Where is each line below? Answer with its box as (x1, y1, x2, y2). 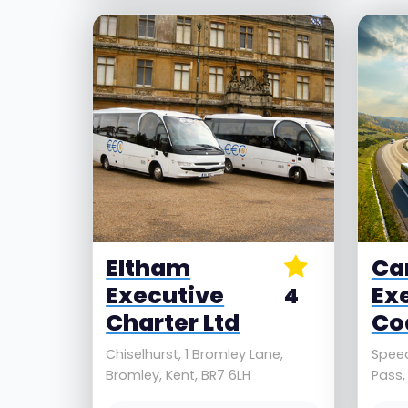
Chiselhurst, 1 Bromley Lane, (106, 345, 284, 364)
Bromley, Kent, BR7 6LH (106, 366, 251, 385)
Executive (106, 280, 225, 312)
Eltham (106, 252, 191, 285)
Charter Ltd (106, 307, 240, 340)
